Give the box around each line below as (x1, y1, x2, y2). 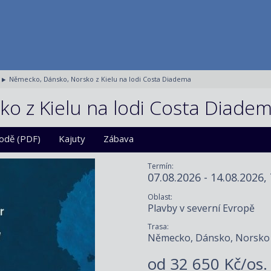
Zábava (103, 132, 134, 145)
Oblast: (148, 191, 172, 202)
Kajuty (59, 132, 85, 145)
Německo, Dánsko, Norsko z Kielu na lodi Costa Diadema (9, 74, 191, 83)
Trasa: (148, 221, 169, 232)
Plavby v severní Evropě (148, 201, 255, 215)
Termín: (148, 161, 174, 171)
